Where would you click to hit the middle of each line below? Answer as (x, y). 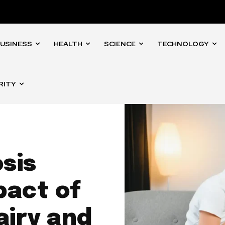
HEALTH (68, 44)
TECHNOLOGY (183, 44)
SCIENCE (120, 44)
